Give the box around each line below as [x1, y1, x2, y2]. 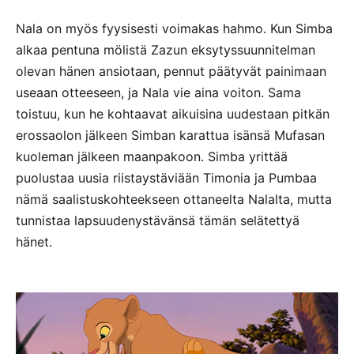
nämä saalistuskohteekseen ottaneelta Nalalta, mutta [16, 190, 332, 207]
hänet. [16, 233, 52, 250]
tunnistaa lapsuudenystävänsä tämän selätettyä [16, 212, 299, 228]
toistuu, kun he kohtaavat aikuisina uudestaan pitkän [16, 105, 330, 122]
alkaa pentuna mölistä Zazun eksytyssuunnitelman [16, 41, 315, 58]
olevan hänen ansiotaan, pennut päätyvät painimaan [16, 62, 326, 79]
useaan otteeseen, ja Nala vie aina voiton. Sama [16, 84, 301, 100]
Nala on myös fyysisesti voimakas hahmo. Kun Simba [16, 20, 333, 36]
